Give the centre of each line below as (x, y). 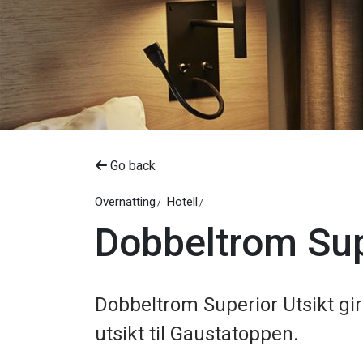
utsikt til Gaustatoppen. (196, 334)
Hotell (182, 202)
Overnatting (125, 202)
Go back (131, 166)
